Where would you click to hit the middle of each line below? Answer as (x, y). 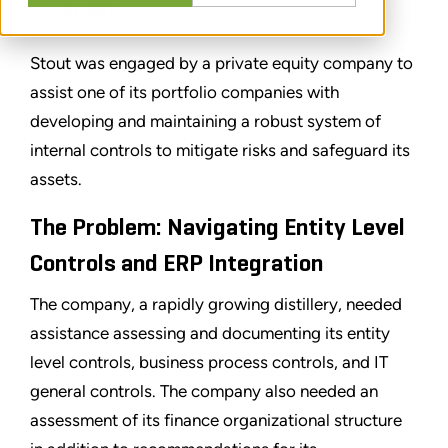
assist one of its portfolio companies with (184, 92)
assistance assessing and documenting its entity (210, 333)
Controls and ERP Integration (176, 264)
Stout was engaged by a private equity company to (221, 63)
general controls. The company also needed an (204, 391)
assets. (56, 179)
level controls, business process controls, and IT (209, 362)
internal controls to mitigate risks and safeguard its (220, 150)
